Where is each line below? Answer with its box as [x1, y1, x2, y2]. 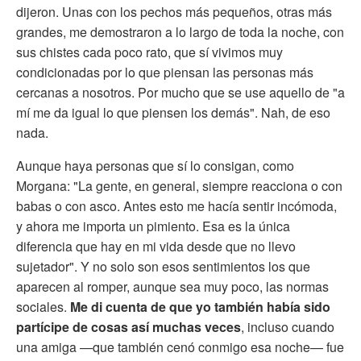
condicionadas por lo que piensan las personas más [16, 62, 313, 81]
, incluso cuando [241, 317, 334, 336]
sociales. [16, 297, 70, 316]
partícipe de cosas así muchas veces [16, 317, 241, 336]
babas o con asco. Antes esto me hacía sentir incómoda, [16, 196, 337, 215]
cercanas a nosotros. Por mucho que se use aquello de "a [16, 82, 345, 102]
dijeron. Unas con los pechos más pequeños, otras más [16, 2, 332, 21]
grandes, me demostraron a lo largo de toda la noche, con [16, 22, 344, 41]
